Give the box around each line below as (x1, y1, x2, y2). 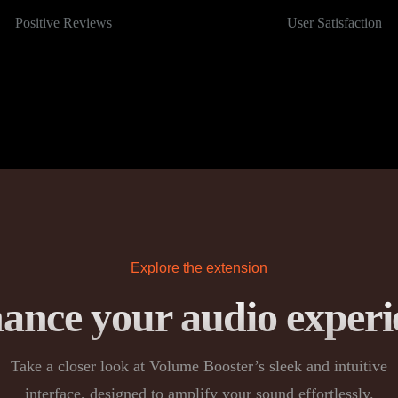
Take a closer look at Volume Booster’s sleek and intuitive (11, 356, 387, 375)
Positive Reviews (15, 15, 112, 31)
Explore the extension (131, 260, 267, 276)
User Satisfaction (287, 15, 382, 31)
